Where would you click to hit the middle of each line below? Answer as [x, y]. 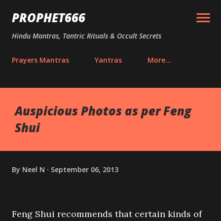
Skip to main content [110, 12]
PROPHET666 [49, 18]
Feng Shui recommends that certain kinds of [107, 214]
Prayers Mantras [40, 60]
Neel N [34, 169]
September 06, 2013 [85, 169]
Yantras [108, 60]
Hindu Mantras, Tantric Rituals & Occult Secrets [87, 36]
